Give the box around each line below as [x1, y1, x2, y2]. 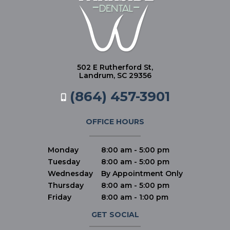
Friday [47, 193, 71, 202]
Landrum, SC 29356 [79, 71, 151, 81]
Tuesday [47, 157, 80, 167]
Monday [47, 145, 79, 155]
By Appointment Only [99, 169, 183, 179]
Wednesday [47, 169, 93, 179]
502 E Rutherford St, [77, 63, 153, 72]
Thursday [47, 181, 84, 190]
